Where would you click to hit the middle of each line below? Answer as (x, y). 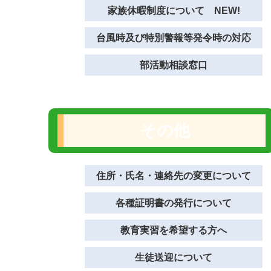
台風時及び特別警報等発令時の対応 (174, 38)
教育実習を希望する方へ (174, 230)
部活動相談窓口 (174, 65)
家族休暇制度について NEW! (174, 11)
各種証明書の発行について (174, 203)
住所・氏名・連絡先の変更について (174, 176)
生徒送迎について (174, 257)
